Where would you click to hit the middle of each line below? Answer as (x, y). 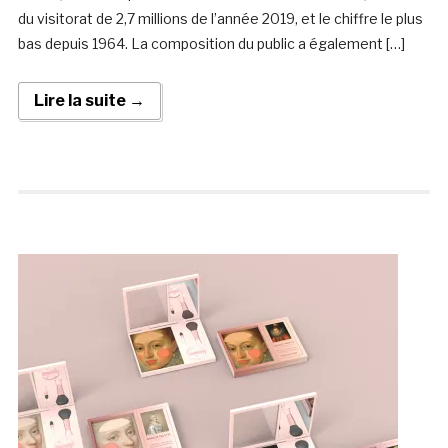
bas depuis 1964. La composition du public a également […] (211, 44)
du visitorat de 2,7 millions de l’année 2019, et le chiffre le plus (220, 19)
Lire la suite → (89, 101)
